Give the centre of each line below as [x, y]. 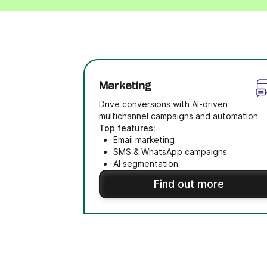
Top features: [128, 128]
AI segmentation [146, 164]
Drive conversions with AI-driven [164, 104]
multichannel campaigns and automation [179, 116]
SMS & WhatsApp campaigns [170, 152]
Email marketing [144, 140]
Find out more [189, 184]
